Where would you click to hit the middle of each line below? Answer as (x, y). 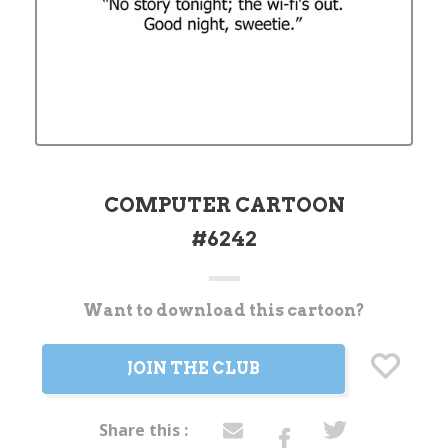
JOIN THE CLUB (193, 368)
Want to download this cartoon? (224, 310)
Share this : (143, 429)
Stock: (56, 328)
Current (60, 309)
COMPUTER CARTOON (224, 204)
